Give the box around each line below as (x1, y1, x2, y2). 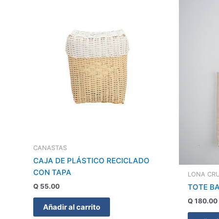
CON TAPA (33, 168, 71, 177)
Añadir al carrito (43, 202, 100, 212)
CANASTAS (33, 144, 67, 152)
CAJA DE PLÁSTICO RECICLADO (33, 156, 150, 166)
